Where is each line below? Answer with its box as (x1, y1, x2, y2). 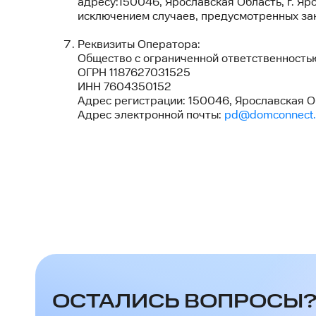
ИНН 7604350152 (78, 80, 171, 94)
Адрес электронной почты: (78, 109, 224, 122)
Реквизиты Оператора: (78, 38, 200, 51)
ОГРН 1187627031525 (78, 66, 190, 80)
